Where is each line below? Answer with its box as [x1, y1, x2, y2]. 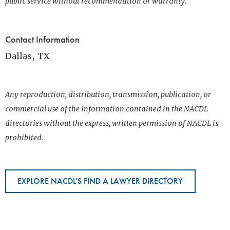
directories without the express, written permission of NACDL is [5, 119, 218, 128]
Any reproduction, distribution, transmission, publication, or [5, 90, 211, 99]
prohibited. [5, 133, 44, 142]
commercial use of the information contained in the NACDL [5, 104, 208, 113]
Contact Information [5, 33, 80, 45]
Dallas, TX [5, 51, 49, 62]
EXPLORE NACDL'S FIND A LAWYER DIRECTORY [17, 175, 183, 186]
